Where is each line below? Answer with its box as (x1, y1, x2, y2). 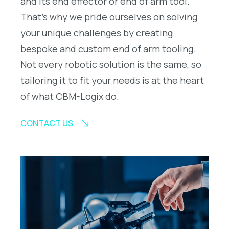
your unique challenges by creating (20, 26, 173, 39)
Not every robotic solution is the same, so (20, 58, 201, 71)
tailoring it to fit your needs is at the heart (20, 74, 204, 86)
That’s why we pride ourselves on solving (20, 10, 197, 23)
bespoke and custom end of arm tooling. (20, 42, 196, 55)
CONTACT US (20, 117, 73, 129)
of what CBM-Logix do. (20, 89, 119, 102)
